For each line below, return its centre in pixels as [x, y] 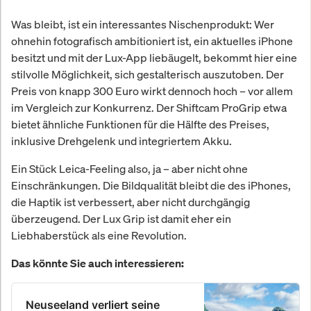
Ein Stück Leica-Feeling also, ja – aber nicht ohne [129, 168]
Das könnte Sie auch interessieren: [98, 263]
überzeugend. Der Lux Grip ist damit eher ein [121, 218]
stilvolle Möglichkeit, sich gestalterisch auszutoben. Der [148, 74]
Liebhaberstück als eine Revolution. [99, 235]
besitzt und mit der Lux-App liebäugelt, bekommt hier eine [154, 57]
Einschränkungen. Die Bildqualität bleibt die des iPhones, [151, 185]
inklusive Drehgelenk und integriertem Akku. [121, 141]
